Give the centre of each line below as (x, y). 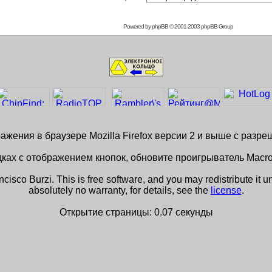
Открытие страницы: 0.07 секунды (136, 212)
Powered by (137, 26)
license (226, 190)
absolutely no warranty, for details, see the (119, 190)
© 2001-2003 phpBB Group (200, 26)
